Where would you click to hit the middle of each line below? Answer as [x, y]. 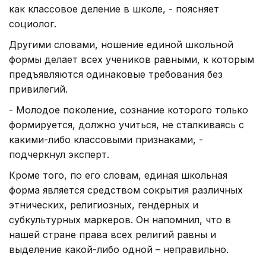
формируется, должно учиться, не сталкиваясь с [126, 124]
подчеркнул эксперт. [59, 154]
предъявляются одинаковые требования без [116, 74]
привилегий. [38, 89]
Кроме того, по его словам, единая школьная [118, 175]
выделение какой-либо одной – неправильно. [119, 249]
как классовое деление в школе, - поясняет [114, 9]
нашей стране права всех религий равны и [113, 234]
